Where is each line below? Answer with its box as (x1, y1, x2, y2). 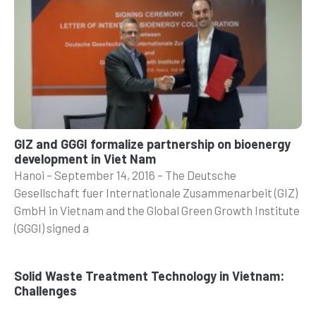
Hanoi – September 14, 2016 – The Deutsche (14, 167, 236, 182)
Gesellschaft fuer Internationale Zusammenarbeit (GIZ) (14, 185, 298, 200)
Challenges (14, 282, 77, 298)
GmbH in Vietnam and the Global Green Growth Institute (14, 202, 300, 217)
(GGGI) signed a (14, 220, 89, 235)
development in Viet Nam (14, 150, 156, 166)
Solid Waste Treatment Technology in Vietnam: (14, 267, 284, 284)
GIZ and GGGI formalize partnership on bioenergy (14, 135, 291, 152)
